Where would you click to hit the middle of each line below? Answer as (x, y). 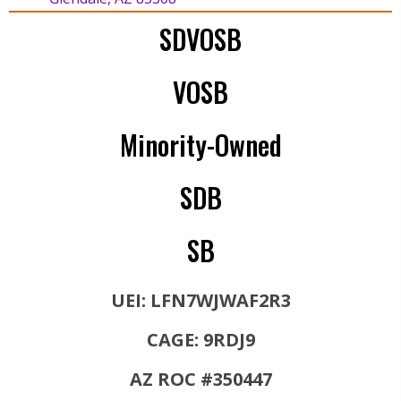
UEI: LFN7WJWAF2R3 (200, 300)
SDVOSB (200, 38)
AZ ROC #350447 (200, 379)
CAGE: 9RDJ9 (200, 339)
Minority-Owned (200, 144)
